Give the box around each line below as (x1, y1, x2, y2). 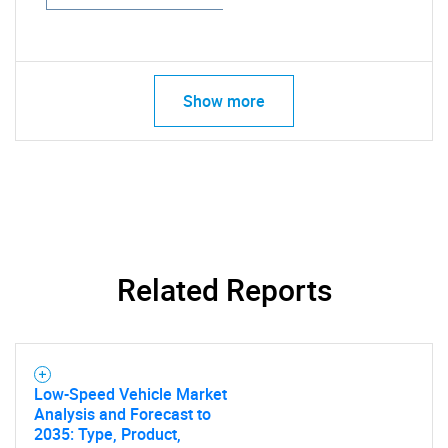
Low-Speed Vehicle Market (34, 383, 227, 405)
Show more (183, 90, 265, 112)
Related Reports (116, 269, 332, 310)
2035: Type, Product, (34, 423, 181, 445)
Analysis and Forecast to (34, 403, 211, 425)
